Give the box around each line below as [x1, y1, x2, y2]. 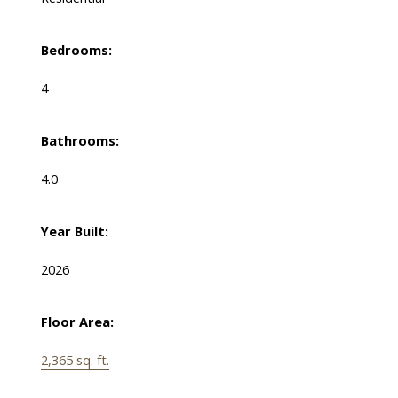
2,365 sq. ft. [40, 351, 109, 370]
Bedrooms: [40, 41, 112, 60]
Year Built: [40, 222, 108, 241]
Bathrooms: [40, 131, 119, 150]
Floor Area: [40, 313, 114, 331]
